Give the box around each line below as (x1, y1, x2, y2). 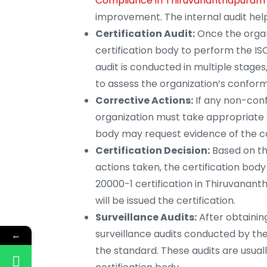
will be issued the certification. (95, 194, 235, 208)
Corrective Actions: (95, 94, 193, 108)
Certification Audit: (95, 27, 195, 41)
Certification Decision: (95, 144, 210, 158)
